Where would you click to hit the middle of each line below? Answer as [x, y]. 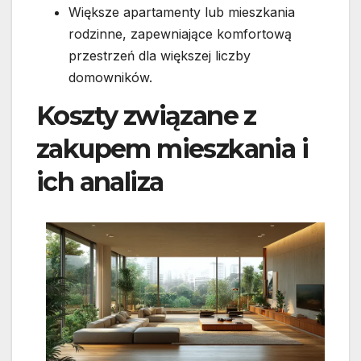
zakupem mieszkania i [172, 149]
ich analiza [100, 182]
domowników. [110, 78]
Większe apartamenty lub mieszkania [182, 12]
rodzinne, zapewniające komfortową [180, 34]
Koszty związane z [146, 116]
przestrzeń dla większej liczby [160, 56]
